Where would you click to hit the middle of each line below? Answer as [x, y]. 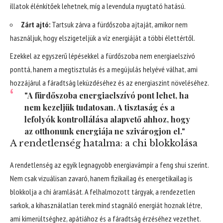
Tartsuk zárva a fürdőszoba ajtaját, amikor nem [119, 24]
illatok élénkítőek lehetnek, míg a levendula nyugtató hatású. [98, 6]
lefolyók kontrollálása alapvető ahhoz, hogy [107, 119]
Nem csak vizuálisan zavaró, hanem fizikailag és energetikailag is [101, 178]
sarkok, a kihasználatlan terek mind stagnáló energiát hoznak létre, [106, 205]
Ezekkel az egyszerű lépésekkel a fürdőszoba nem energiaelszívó [103, 56]
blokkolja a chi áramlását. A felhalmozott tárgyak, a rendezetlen [103, 192]
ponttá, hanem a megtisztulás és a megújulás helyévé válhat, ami [104, 69]
